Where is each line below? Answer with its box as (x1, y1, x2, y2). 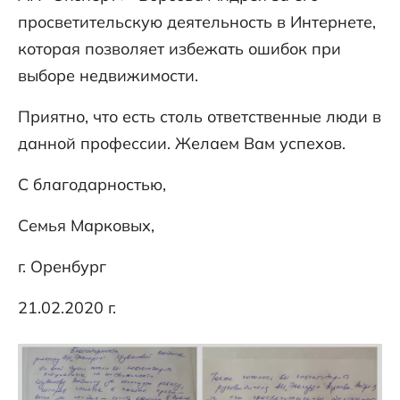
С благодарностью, (18, 174, 166, 196)
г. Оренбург (18, 256, 106, 278)
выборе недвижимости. (18, 65, 198, 87)
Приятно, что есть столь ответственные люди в (18, 106, 381, 128)
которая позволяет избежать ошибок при (18, 38, 341, 60)
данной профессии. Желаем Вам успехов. (18, 133, 346, 154)
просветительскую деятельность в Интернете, (18, 12, 376, 33)
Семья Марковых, (18, 215, 154, 237)
